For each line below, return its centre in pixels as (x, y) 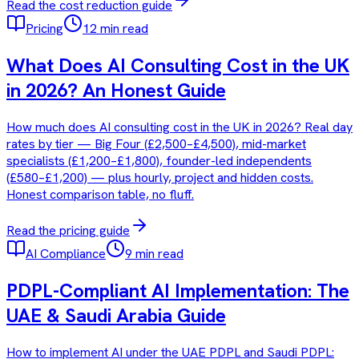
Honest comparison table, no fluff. (100, 195)
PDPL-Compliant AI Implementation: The (178, 291)
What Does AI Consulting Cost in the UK (178, 66)
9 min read (154, 254)
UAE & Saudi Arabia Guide (116, 316)
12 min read (115, 29)
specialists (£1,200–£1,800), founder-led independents (159, 161)
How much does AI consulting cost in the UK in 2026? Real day (179, 127)
